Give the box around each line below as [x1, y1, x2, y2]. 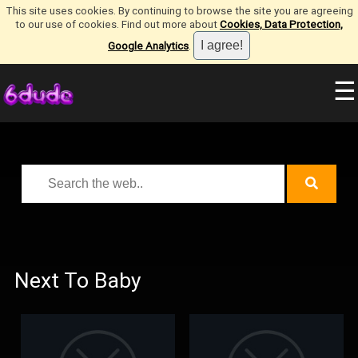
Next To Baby [14, 267, 141, 293]
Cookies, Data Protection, [220, 18, 343, 31]
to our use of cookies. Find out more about [15, 18, 220, 31]
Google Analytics [108, 39, 189, 53]
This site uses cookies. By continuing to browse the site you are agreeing [5, 4, 353, 18]
